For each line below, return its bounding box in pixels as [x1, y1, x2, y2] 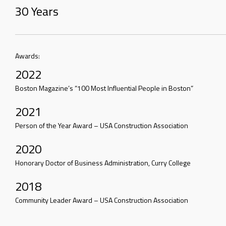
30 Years [15, 2, 59, 20]
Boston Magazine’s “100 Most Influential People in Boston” [15, 82, 193, 93]
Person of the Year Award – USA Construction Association [15, 120, 188, 131]
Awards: [15, 50, 40, 61]
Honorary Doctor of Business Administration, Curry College [15, 157, 191, 168]
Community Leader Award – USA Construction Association [15, 194, 188, 205]
